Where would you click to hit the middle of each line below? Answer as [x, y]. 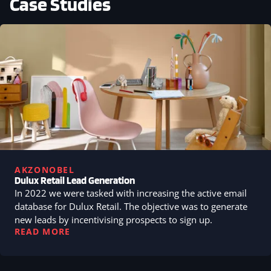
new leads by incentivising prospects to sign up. [113, 219]
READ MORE [42, 231]
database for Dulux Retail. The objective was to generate [131, 206]
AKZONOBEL [45, 169]
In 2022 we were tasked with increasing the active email [131, 193]
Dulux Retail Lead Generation [75, 180]
